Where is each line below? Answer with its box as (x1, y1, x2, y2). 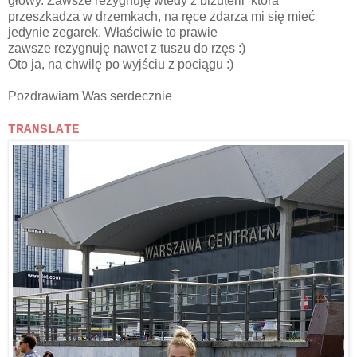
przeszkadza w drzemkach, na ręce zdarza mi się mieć (8, 9, 315, 23)
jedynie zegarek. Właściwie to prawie (8, 25, 218, 39)
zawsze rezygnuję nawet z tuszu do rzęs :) (8, 41, 245, 55)
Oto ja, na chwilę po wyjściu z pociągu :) (8, 57, 233, 71)
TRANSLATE (8, 122, 80, 137)
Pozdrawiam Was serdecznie (8, 88, 172, 103)
